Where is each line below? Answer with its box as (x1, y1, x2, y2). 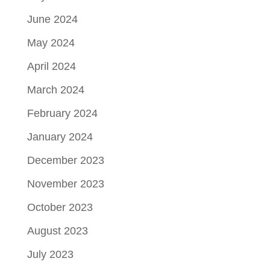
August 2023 (27, 224, 88, 237)
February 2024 (27, 107, 98, 119)
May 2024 (27, 36, 75, 49)
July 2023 (27, 248, 74, 260)
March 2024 (27, 83, 84, 96)
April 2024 (27, 60, 76, 72)
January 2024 (27, 130, 93, 143)
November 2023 (27, 177, 104, 190)
